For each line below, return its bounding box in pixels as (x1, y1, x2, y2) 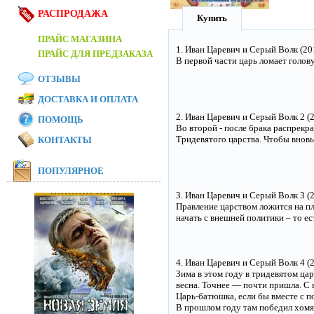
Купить (197, 13, 227, 23)
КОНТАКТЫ (38, 135, 92, 145)
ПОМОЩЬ (38, 114, 83, 125)
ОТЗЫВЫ (38, 74, 81, 84)
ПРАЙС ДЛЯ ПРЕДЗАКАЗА (38, 48, 153, 59)
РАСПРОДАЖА (38, 8, 108, 19)
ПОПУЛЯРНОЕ (38, 165, 104, 176)
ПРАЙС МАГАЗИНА (38, 34, 122, 44)
